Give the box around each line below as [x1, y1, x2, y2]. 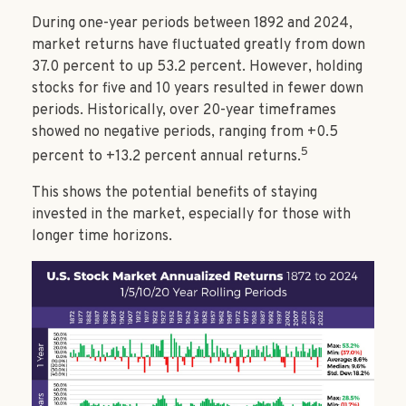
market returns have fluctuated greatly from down [32, 36, 365, 55]
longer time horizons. [32, 227, 172, 246]
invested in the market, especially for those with [32, 205, 351, 224]
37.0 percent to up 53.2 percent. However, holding [32, 58, 362, 77]
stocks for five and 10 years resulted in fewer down [32, 80, 363, 99]
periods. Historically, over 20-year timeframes [32, 101, 336, 121]
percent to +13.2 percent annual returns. [32, 148, 301, 167]
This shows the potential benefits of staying [32, 183, 317, 202]
